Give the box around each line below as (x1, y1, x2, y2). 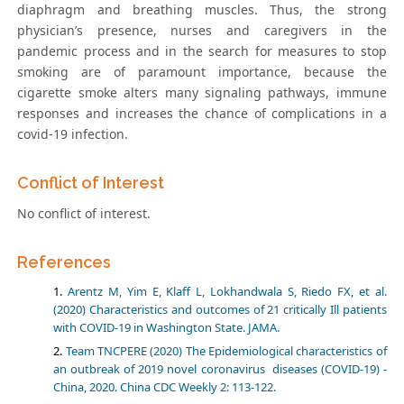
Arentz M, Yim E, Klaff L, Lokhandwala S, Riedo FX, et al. (68, 283, 387, 300)
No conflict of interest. (17, 205, 151, 223)
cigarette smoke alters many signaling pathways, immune (17, 84, 387, 102)
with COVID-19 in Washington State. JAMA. (53, 319, 280, 336)
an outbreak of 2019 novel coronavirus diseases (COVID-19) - (53, 361, 387, 378)
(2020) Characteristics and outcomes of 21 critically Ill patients (53, 301, 387, 318)
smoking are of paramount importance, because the (17, 63, 387, 81)
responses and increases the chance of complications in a (17, 105, 387, 123)
